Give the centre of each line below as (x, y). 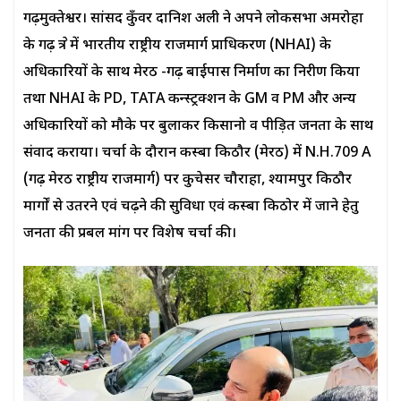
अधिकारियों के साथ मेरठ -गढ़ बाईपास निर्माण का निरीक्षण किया (192, 73)
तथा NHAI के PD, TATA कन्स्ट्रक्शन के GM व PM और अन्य (190, 100)
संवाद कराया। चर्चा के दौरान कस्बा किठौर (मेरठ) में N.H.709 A (197, 154)
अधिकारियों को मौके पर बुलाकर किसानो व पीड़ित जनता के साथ (198, 127)
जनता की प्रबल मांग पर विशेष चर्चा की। (130, 235)
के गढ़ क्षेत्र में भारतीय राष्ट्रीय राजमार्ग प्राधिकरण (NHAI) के (177, 47)
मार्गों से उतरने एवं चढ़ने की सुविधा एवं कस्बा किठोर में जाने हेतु (191, 208)
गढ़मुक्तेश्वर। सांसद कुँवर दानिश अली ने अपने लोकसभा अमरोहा (193, 20)
